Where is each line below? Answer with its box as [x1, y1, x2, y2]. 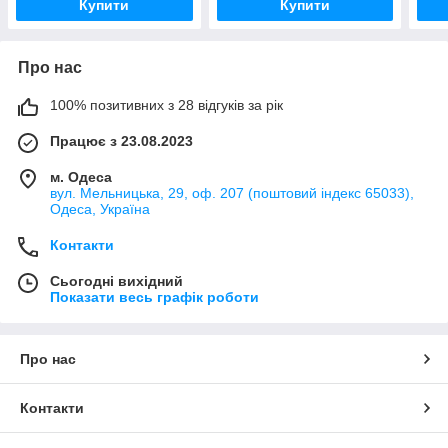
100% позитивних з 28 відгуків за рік [50, 97, 283, 114]
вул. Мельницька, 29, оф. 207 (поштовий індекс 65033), [50, 185, 414, 202]
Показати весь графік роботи [50, 289, 259, 306]
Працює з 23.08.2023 [50, 133, 193, 150]
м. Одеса [50, 169, 112, 186]
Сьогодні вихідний [50, 273, 183, 290]
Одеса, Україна [50, 201, 150, 218]
